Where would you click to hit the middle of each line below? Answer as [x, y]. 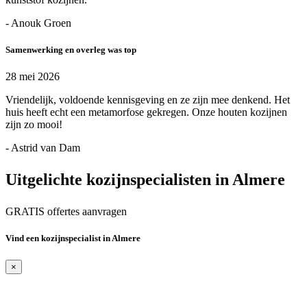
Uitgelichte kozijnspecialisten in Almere [145, 180]
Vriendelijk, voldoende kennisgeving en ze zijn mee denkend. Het [148, 100]
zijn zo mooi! [34, 125]
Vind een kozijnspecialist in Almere [73, 238]
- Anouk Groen [38, 23]
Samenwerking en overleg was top [71, 50]
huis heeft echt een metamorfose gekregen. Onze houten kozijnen [146, 112]
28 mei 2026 [33, 77]
